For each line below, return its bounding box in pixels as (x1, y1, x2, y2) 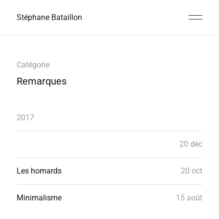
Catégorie (16, 60, 49, 69)
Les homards (16, 166, 62, 175)
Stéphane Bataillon (16, 13, 82, 22)
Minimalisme (16, 193, 62, 202)
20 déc (179, 139, 203, 149)
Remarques (16, 75, 66, 87)
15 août (176, 193, 203, 202)
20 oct (181, 166, 203, 175)
